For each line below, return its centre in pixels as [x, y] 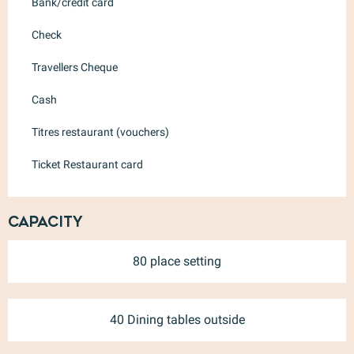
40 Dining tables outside [177, 319]
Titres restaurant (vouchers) [100, 132]
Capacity [45, 222]
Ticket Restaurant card [87, 164]
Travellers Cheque [75, 67]
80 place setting [177, 261]
